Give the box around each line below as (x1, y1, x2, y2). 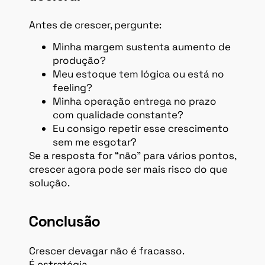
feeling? (53, 80, 92, 94)
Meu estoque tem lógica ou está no (53, 67, 224, 80)
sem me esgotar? (53, 135, 137, 148)
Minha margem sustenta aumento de (53, 40, 231, 53)
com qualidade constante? (53, 108, 183, 121)
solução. (29, 176, 70, 189)
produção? (53, 53, 106, 67)
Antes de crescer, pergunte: (29, 18, 161, 31)
